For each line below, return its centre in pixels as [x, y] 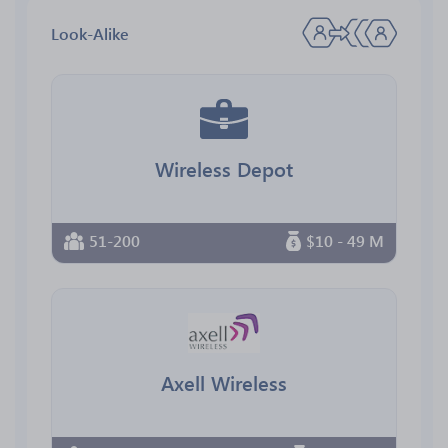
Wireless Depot [224, 168]
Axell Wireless [224, 382]
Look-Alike [90, 33]
